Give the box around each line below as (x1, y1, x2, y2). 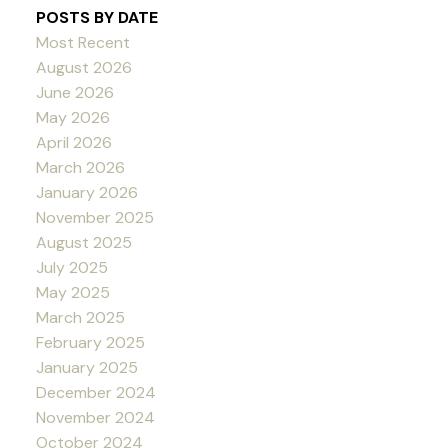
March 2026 (35, 156, 125, 178)
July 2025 (35, 256, 108, 278)
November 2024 (35, 406, 155, 428)
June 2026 (35, 81, 114, 103)
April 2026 (35, 131, 112, 153)
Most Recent (35, 31, 130, 53)
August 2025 (35, 231, 132, 253)
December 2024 (35, 381, 156, 403)
